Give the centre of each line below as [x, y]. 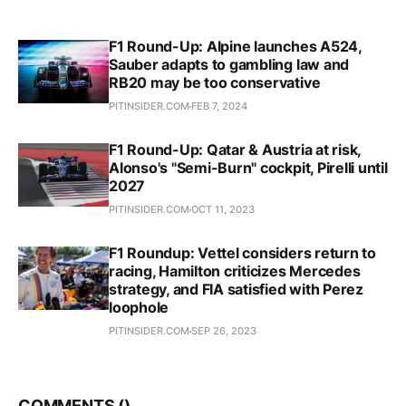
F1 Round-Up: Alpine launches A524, [235, 47]
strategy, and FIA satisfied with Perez [236, 290]
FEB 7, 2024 [219, 106]
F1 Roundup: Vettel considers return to [242, 253]
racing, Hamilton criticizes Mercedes [235, 271]
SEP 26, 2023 [224, 331]
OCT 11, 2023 [223, 210]
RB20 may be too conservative [215, 83]
